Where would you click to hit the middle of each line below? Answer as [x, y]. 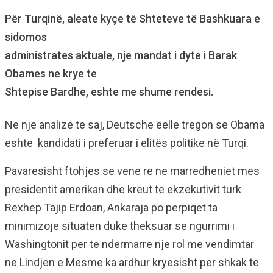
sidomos [26, 37]
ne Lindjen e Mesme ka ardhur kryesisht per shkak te [132, 262]
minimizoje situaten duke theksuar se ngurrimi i [120, 226]
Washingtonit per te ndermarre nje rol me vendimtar [129, 244]
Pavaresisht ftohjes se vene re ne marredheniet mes [132, 171]
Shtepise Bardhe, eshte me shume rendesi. [109, 92]
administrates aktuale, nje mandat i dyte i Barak [121, 55]
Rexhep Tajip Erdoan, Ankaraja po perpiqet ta [111, 207]
